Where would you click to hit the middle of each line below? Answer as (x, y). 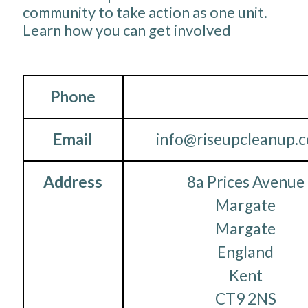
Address (73, 182)
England (245, 252)
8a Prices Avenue (245, 182)
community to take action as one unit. (145, 12)
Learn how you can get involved (126, 30)
